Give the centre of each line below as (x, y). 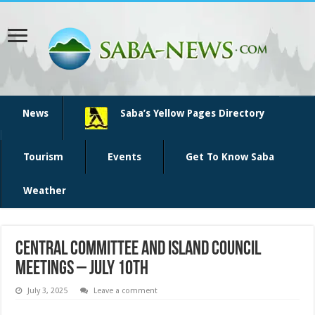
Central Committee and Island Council (139, 250)
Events (124, 157)
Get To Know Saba (230, 157)
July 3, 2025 (48, 291)
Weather (45, 191)
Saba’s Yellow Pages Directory (193, 113)
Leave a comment (126, 291)
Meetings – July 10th (82, 269)
